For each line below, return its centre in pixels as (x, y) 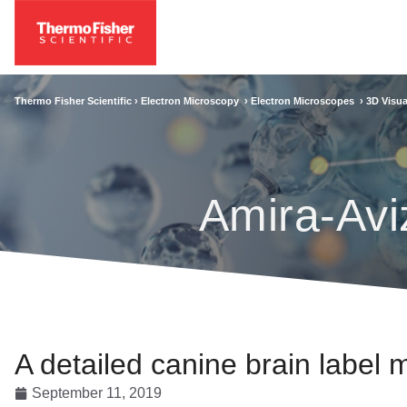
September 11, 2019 (97, 392)
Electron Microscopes (305, 100)
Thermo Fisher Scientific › (78, 100)
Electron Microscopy (193, 100)
